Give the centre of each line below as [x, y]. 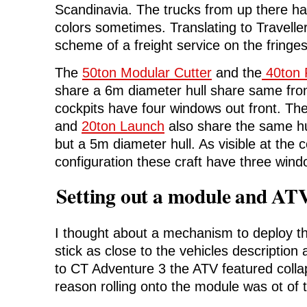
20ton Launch [123, 126]
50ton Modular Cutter [147, 73]
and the [237, 73]
